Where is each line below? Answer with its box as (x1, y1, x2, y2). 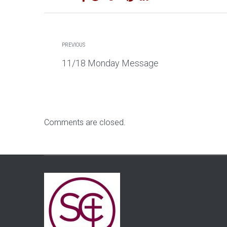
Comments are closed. (44, 118, 126, 128)
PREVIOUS (62, 42, 85, 48)
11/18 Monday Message (62, 58, 159, 69)
